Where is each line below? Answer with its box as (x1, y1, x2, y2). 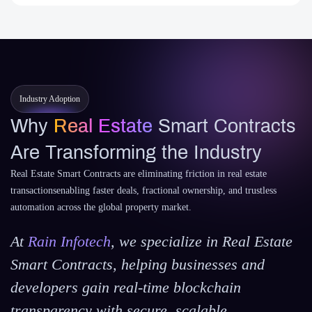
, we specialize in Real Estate (111, 233, 292, 250)
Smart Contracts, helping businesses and (10, 256, 265, 273)
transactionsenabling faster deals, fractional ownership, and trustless (10, 185, 276, 196)
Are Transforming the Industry (10, 142, 262, 163)
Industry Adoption (19, 94, 80, 104)
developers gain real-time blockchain (10, 279, 241, 296)
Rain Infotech (28, 233, 111, 250)
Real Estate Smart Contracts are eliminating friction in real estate (10, 169, 267, 179)
